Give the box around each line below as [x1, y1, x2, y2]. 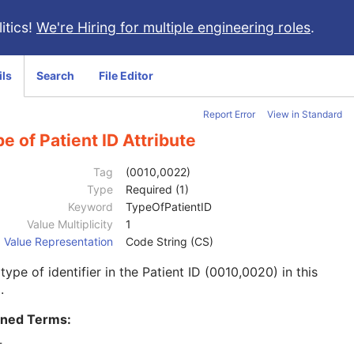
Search [36, 69, 74, 82]
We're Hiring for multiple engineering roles [36, 19, 311, 36]
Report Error [203, 108, 255, 120]
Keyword [68, 200, 113, 214]
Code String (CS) [126, 235, 213, 249]
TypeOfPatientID [126, 200, 212, 214]
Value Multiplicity [27, 217, 113, 232]
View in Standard [267, 108, 342, 120]
